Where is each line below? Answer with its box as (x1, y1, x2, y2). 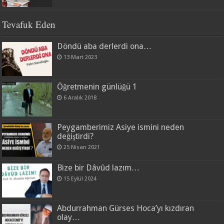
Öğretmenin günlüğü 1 (57, 81, 137, 91)
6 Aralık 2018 (63, 94, 97, 101)
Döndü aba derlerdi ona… (57, 41, 152, 51)
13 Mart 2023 (63, 53, 97, 60)
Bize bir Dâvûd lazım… (57, 163, 140, 173)
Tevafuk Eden (2, 17, 56, 30)
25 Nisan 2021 (63, 143, 100, 150)
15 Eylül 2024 (63, 175, 97, 182)
